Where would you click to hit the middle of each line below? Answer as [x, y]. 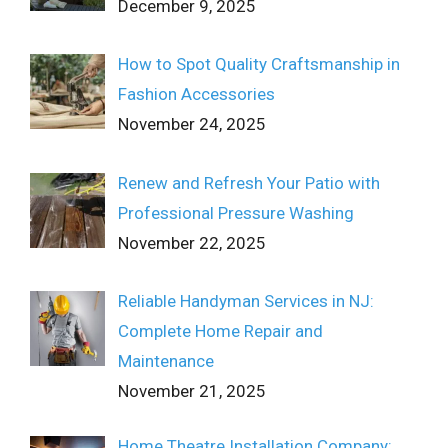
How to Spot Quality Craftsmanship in [258, 64]
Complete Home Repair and [220, 330]
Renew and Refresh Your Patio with [248, 182]
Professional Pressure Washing [235, 212]
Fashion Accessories [196, 94]
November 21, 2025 [191, 390]
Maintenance [165, 360]
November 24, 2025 [191, 124]
